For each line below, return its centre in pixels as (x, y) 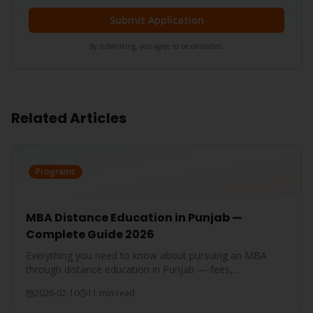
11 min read (111, 293)
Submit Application (156, 20)
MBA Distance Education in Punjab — (134, 218)
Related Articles (69, 118)
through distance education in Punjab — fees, (129, 269)
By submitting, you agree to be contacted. (156, 46)
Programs (56, 172)
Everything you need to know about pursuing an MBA (146, 255)
